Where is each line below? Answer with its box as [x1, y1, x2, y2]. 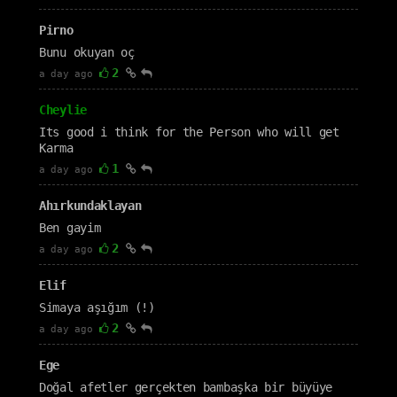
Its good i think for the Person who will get [39, 125, 339, 139]
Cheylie [39, 103, 87, 117]
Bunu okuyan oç [39, 45, 135, 59]
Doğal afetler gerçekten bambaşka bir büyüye [39, 380, 333, 394]
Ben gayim [39, 221, 101, 235]
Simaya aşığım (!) [39, 300, 155, 315]
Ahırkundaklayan [39, 198, 142, 213]
